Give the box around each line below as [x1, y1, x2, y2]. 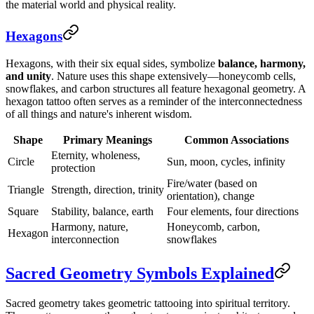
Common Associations [184, 134, 289, 146]
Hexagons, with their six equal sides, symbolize [6, 57, 218, 70]
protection [51, 162, 95, 175]
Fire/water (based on [167, 177, 257, 190]
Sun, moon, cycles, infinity [167, 156, 285, 168]
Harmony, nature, [51, 221, 128, 233]
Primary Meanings [63, 134, 152, 146]
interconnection [51, 233, 119, 246]
